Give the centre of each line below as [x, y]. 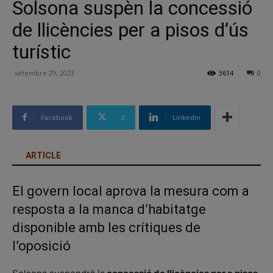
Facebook [57, 117]
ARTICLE [43, 155]
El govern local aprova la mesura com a [131, 191]
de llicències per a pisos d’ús [130, 30]
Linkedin [186, 117]
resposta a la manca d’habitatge [109, 209]
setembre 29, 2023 [44, 73]
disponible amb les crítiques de [106, 227]
